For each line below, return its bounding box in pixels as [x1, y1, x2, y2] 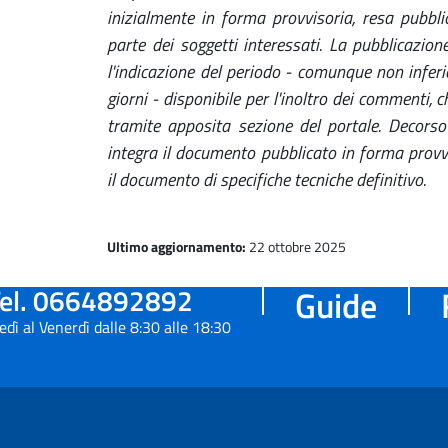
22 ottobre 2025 [249, 235, 347, 257]
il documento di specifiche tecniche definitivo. [107, 165, 427, 193]
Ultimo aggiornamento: [107, 235, 250, 257]
